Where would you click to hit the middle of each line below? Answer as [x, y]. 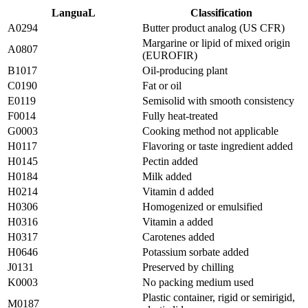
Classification [221, 12]
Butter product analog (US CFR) [213, 27]
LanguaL [74, 12]
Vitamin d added [178, 191]
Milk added [167, 176]
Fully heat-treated [180, 115]
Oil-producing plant [185, 70]
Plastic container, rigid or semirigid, [219, 297]
